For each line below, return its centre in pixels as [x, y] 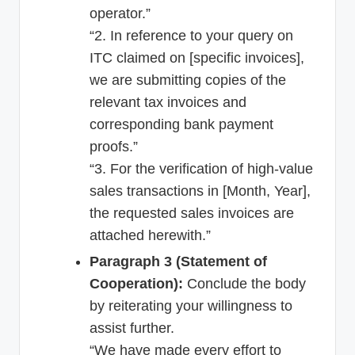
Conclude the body [244, 283]
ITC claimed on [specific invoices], [197, 57]
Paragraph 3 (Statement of [178, 261]
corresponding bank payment [181, 124]
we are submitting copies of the [188, 80]
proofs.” [114, 146]
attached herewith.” [150, 235]
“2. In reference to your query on [191, 35]
